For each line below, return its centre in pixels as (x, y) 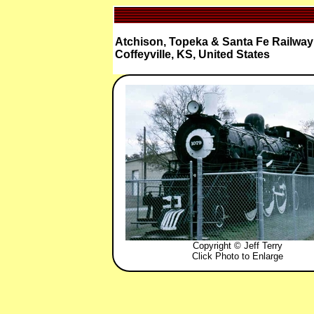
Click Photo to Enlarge (238, 256)
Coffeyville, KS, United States (192, 54)
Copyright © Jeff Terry (238, 246)
